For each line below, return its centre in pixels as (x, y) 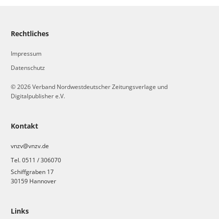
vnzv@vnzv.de (30, 146)
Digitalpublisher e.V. (38, 96)
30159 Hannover (34, 181)
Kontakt (25, 126)
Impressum (26, 53)
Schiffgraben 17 (33, 172)
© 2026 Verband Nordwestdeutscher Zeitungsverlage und (89, 87)
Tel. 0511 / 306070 (36, 160)
